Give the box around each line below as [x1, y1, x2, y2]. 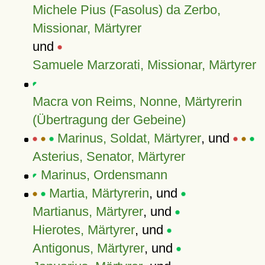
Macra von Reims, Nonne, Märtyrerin [32, 94, 242, 109]
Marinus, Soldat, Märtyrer [57, 131, 201, 146]
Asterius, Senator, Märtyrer [32, 149, 185, 164]
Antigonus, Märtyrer [32, 241, 144, 256]
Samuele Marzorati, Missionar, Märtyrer [32, 57, 256, 72]
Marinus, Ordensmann [40, 167, 167, 182]
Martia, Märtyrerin [49, 186, 149, 201]
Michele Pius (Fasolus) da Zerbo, [32, 2, 221, 17]
